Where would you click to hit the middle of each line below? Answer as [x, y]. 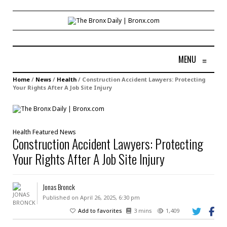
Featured [45, 132]
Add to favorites [100, 210]
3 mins [143, 210]
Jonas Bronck [59, 186]
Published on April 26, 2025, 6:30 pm [91, 197]
